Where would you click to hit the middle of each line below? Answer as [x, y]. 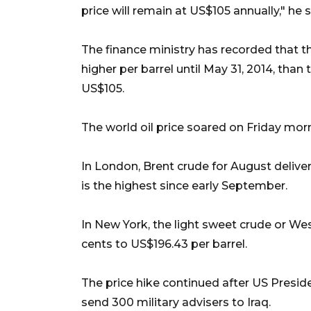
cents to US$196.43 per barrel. [164, 244]
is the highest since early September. [184, 185]
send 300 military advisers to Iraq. [176, 302]
